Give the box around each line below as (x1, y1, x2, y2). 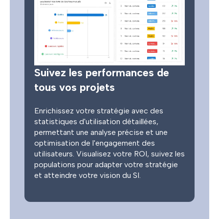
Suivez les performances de (34, 66, 169, 80)
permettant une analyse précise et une (34, 128, 168, 137)
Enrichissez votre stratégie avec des (34, 106, 163, 116)
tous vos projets (34, 81, 115, 94)
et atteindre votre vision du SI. (34, 171, 141, 180)
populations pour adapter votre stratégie (34, 160, 178, 170)
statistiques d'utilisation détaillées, (34, 117, 158, 127)
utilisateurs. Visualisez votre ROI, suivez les (34, 149, 185, 159)
